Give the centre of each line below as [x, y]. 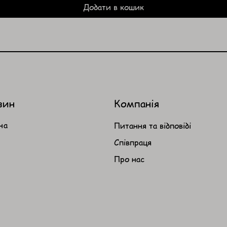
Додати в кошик [113, 7]
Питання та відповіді [152, 126]
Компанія [136, 104]
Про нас [129, 159]
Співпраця [133, 142]
